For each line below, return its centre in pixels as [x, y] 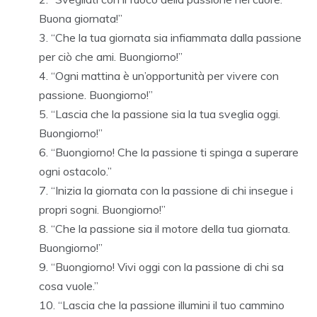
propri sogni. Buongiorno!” [102, 210]
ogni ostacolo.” [75, 172]
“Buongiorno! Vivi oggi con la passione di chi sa [167, 267]
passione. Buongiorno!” [96, 95]
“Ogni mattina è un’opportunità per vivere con [165, 76]
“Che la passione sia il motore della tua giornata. [171, 229]
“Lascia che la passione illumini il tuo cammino [171, 305]
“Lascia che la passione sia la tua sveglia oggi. [166, 114]
